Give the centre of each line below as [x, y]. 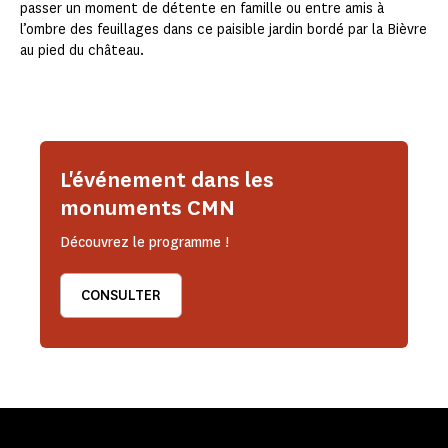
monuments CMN [147, 208]
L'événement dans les [167, 180]
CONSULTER [121, 296]
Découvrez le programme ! [144, 243]
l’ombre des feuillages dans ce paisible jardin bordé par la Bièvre [223, 30]
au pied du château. [82, 51]
